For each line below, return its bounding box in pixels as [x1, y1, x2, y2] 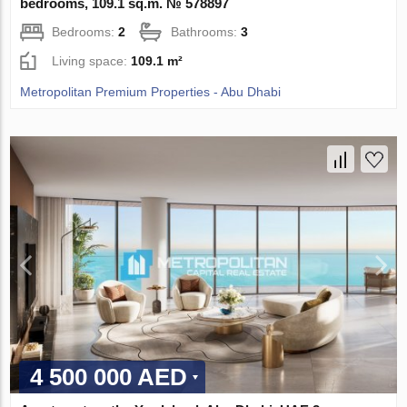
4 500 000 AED [30, 363, 188, 392]
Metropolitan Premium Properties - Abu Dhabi [20, 84, 282, 99]
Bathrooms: [171, 24, 242, 39]
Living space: [52, 53, 132, 68]
